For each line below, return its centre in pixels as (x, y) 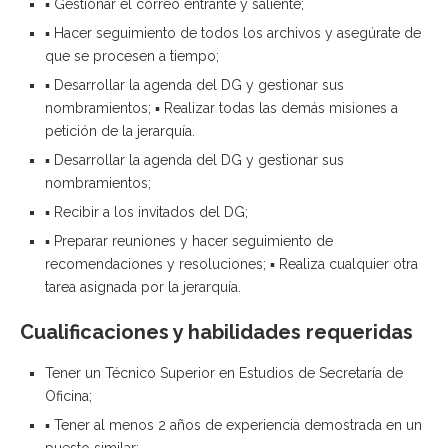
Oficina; (68, 396)
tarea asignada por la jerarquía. (143, 287)
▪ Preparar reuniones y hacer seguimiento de (189, 241)
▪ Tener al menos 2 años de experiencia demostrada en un (233, 425)
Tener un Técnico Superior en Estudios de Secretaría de (224, 373)
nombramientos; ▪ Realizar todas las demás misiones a (221, 108)
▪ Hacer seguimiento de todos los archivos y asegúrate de (233, 33)
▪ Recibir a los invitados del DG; (146, 212)
